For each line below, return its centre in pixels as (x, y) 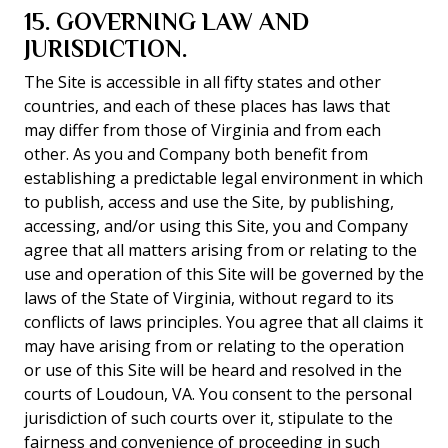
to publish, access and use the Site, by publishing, (209, 202)
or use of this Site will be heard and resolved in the (213, 370)
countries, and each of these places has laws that (207, 106)
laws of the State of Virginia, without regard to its (209, 298)
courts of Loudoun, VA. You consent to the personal (218, 394)
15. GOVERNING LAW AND (166, 21)
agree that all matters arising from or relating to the (220, 250)
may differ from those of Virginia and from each (202, 130)
